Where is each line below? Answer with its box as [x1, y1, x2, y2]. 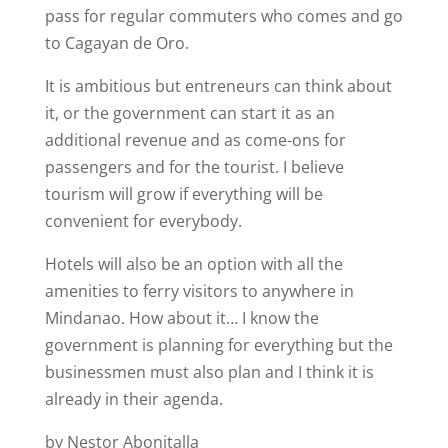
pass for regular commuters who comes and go [44, 5, 403, 28]
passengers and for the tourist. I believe [44, 156, 344, 179]
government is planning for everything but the [44, 334, 393, 357]
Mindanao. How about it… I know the [44, 307, 319, 330]
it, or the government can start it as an [44, 102, 335, 125]
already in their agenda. [44, 388, 223, 411]
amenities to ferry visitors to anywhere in [44, 280, 354, 303]
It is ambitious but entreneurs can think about [44, 75, 392, 98]
